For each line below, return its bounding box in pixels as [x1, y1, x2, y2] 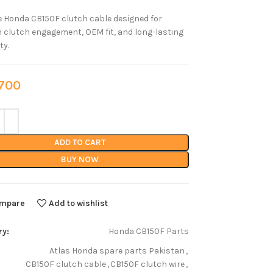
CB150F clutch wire [110, 259, 185, 269]
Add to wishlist [49, 197, 108, 208]
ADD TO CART [54, 137, 105, 147]
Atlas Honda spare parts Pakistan [49, 246, 185, 256]
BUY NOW [60, 154, 99, 165]
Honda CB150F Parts [108, 226, 189, 236]
